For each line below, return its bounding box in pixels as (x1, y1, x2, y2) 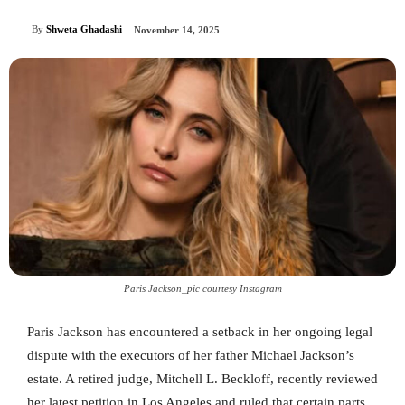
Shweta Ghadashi (46, 24, 122, 35)
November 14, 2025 (134, 24, 220, 36)
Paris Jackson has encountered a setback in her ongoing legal (27, 325, 372, 340)
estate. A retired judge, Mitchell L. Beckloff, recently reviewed (27, 372, 378, 387)
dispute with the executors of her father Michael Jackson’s (27, 348, 354, 363)
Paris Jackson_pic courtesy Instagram (123, 283, 282, 295)
